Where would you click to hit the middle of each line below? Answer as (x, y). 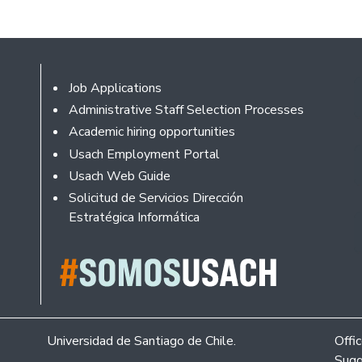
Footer (78, 86)
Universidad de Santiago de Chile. (141, 341)
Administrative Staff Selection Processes (186, 110)
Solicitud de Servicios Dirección (156, 198)
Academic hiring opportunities (152, 132)
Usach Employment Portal (144, 154)
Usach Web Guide (119, 176)
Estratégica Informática (134, 217)
